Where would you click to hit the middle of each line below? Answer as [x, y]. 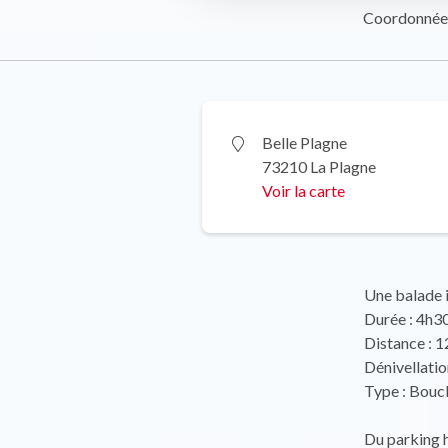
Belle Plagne [304, 142]
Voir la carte [303, 190]
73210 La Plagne [319, 166]
